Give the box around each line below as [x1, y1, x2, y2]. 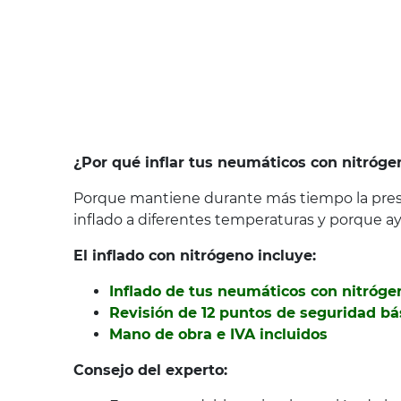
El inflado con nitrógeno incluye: [73, 247, 316, 265]
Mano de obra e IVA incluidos [109, 326, 328, 344]
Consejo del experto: [73, 362, 227, 380]
